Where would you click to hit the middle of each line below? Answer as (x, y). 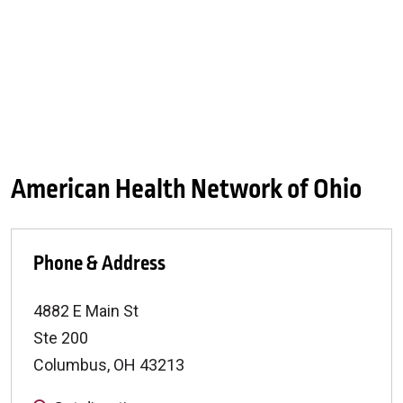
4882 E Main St (86, 311)
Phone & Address (99, 264)
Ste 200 (61, 338)
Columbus (70, 365)
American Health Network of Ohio (186, 190)
